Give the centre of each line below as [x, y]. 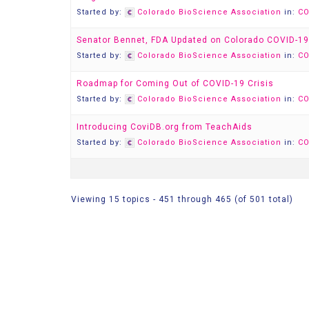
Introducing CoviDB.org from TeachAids [165, 127]
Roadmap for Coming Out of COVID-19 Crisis [175, 83]
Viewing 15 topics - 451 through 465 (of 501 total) [182, 199]
